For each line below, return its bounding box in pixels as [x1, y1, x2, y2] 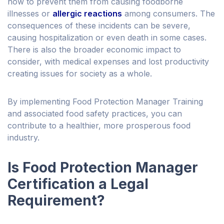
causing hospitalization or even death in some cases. [7, 32, 206, 43]
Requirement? [7, 192, 105, 209]
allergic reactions [52, 8, 122, 19]
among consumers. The [122, 8, 215, 19]
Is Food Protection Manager [7, 159, 198, 176]
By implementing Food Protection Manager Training [7, 96, 203, 107]
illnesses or [7, 8, 52, 19]
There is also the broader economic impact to [7, 44, 181, 55]
